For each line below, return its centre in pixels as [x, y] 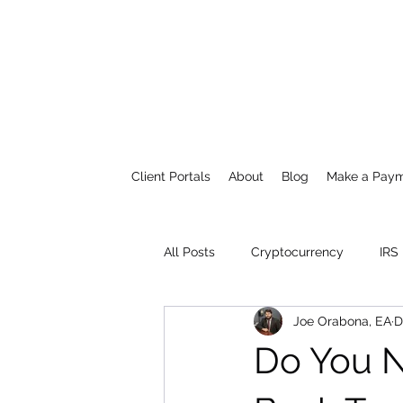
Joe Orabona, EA [342, 321]
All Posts [189, 251]
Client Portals [171, 176]
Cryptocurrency [297, 251]
